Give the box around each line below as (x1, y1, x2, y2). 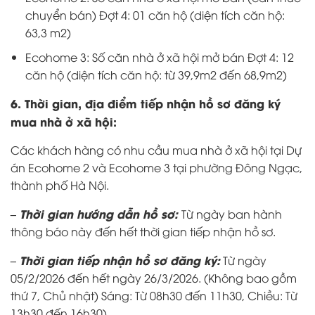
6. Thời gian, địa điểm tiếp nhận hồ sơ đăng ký (11, 94, 281, 111)
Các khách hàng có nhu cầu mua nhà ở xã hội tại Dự (11, 141, 302, 157)
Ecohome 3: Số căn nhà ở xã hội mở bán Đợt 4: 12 (25, 49, 294, 65)
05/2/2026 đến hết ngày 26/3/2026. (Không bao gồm (11, 269, 297, 285)
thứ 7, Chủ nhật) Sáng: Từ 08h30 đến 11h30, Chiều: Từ (11, 287, 297, 303)
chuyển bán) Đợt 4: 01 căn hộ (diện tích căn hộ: (25, 7, 285, 23)
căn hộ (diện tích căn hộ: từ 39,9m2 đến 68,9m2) (25, 66, 287, 82)
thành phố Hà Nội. (11, 176, 109, 193)
